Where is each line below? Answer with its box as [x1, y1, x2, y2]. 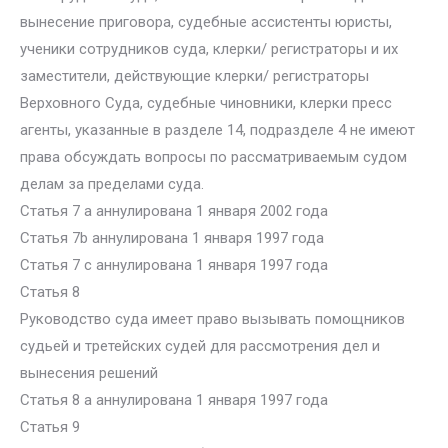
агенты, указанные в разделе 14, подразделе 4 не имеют [20, 121, 415, 139]
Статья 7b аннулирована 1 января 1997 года [20, 229, 324, 247]
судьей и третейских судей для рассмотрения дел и [20, 337, 380, 355]
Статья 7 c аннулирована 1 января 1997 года [20, 256, 328, 274]
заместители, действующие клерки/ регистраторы [20, 67, 369, 85]
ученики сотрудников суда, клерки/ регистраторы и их [20, 40, 398, 58]
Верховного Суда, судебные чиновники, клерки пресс [20, 94, 392, 112]
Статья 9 [20, 418, 80, 436]
